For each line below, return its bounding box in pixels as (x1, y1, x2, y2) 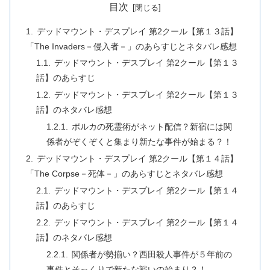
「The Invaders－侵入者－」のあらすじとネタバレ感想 (25, 41, 237, 51)
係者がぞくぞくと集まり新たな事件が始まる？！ (46, 137, 233, 147)
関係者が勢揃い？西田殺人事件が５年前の (72, 249, 233, 259)
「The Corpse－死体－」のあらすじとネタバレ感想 (25, 169, 223, 179)
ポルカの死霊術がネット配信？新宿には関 (72, 122, 233, 132)
